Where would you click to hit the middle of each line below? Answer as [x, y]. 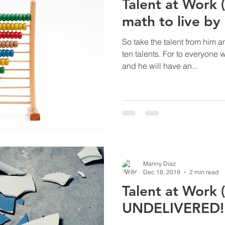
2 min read [204, 172]
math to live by [171, 21]
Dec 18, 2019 [162, 172]
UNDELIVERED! [173, 208]
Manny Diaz [159, 163]
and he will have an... [160, 66]
